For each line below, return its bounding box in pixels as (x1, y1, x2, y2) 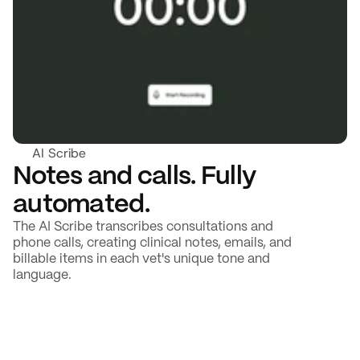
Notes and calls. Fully (13, 165, 256, 189)
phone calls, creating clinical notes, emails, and (13, 237, 292, 249)
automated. (13, 193, 149, 217)
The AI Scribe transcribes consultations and (13, 221, 273, 233)
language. (13, 269, 72, 281)
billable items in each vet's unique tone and (13, 253, 270, 265)
